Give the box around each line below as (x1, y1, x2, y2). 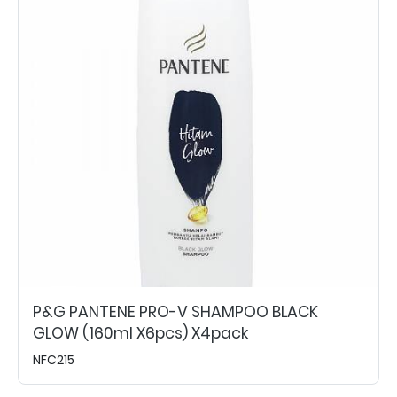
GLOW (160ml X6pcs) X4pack (33, 322, 248, 344)
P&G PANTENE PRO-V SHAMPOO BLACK (33, 300, 318, 323)
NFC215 (33, 350, 74, 369)
